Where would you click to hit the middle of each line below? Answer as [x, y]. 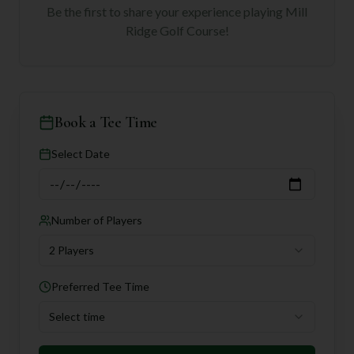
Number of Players [97, 220]
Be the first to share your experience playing [166, 11]
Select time [77, 316]
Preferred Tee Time [100, 286]
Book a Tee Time [106, 122]
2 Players [72, 250]
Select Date [81, 154]
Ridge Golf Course [175, 30]
